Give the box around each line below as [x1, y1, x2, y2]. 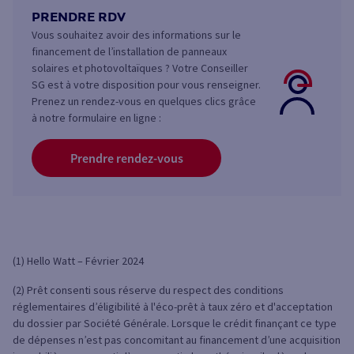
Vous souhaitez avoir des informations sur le [32, 28, 241, 43]
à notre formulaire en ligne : [32, 111, 161, 126]
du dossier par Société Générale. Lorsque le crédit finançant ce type [13, 316, 337, 331]
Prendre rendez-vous [70, 150, 183, 167]
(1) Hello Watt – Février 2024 [13, 254, 144, 269]
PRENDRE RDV [32, 9, 126, 25]
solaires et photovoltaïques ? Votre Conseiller [32, 61, 248, 76]
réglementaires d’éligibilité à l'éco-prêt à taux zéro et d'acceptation [13, 299, 333, 314]
